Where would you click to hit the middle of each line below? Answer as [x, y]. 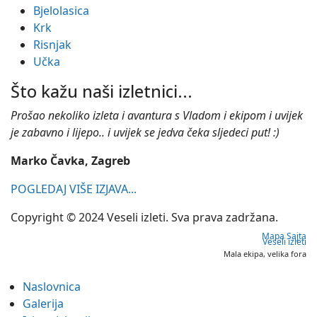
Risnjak [52, 45]
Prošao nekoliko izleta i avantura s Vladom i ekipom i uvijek [157, 116]
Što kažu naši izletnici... [102, 92]
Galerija [43, 304]
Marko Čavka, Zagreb [70, 161]
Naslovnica [52, 287]
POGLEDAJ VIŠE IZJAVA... [74, 189]
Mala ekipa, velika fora [265, 254]
